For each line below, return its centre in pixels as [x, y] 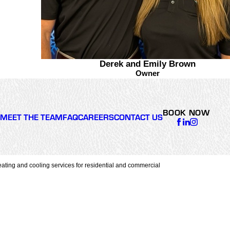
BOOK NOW [186, 112]
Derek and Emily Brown [182, 64]
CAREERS [96, 117]
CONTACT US [139, 117]
